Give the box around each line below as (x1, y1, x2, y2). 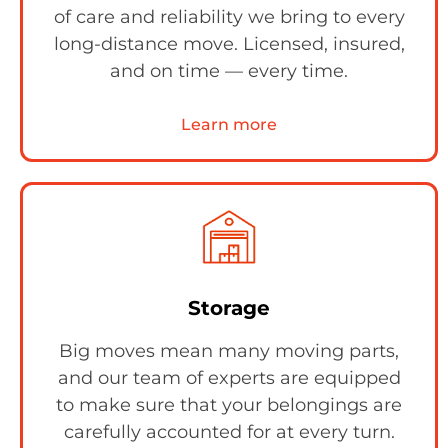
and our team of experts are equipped (57, 367, 401, 389)
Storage (188, 296, 270, 320)
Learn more (181, 115, 277, 134)
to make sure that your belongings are (56, 394, 402, 416)
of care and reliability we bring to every (53, 6, 405, 28)
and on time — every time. (110, 60, 348, 82)
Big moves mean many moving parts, (59, 340, 399, 362)
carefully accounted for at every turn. (63, 421, 395, 443)
